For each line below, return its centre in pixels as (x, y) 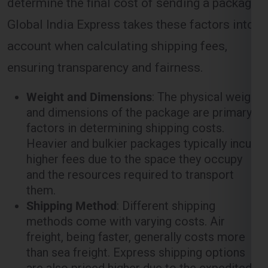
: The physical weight (206, 46)
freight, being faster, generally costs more (136, 186)
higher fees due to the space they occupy (134, 109)
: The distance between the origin (160, 249)
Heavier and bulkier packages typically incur (141, 93)
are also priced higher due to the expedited (139, 217)
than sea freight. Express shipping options (136, 202)
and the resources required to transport (130, 124)
